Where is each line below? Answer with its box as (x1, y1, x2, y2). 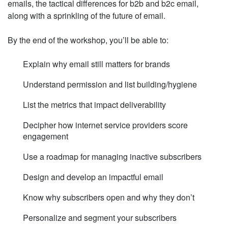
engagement (23, 130, 68, 142)
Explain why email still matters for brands (23, 58, 170, 70)
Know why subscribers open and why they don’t (23, 191, 194, 204)
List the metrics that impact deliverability (23, 99, 166, 111)
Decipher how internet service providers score (23, 119, 188, 131)
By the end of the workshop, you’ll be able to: (8, 34, 168, 46)
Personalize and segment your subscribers (23, 212, 177, 224)
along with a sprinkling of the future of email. (8, 10, 165, 22)
